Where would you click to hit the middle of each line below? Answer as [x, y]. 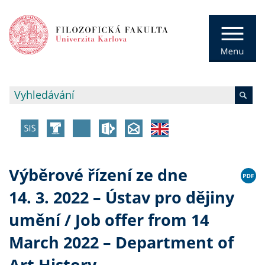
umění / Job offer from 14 [109, 220]
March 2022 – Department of [121, 243]
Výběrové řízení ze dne [98, 175]
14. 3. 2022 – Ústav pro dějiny [122, 198]
